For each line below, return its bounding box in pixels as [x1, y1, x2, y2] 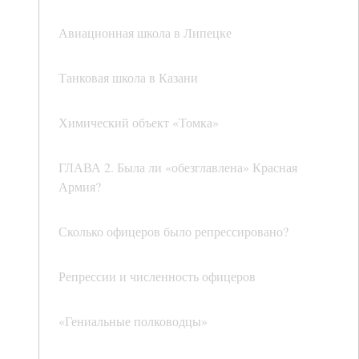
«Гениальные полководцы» [58, 313, 208, 330]
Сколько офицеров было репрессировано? [58, 223, 288, 240]
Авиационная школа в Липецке [58, 24, 232, 42]
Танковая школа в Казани [58, 69, 198, 87]
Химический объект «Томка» [58, 114, 219, 131]
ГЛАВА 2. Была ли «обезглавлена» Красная [58, 159, 297, 176]
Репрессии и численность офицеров [58, 268, 256, 285]
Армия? [58, 178, 101, 196]
